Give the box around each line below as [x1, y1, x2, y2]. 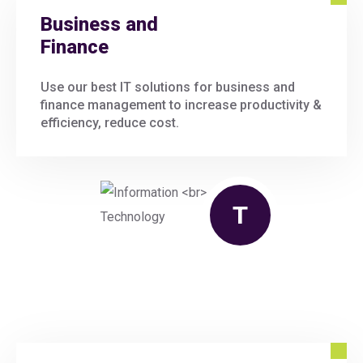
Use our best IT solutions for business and [41, 79, 295, 95]
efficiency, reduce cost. [41, 114, 179, 130]
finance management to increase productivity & [41, 96, 322, 113]
